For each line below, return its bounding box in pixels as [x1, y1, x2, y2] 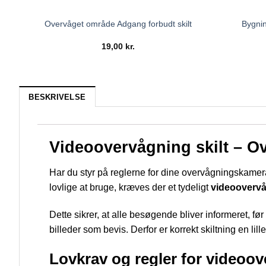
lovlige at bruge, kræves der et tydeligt [49, 182, 211, 193]
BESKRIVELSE [28, 92, 86, 102]
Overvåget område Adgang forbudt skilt [44, 19, 192, 29]
